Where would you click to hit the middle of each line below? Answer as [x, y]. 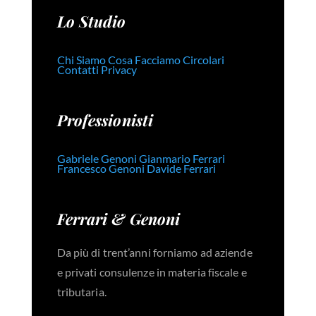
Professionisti [105, 120]
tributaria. [81, 292]
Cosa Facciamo [144, 60]
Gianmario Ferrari [182, 159]
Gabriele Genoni [97, 159]
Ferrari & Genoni [119, 219]
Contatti [78, 70]
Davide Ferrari [181, 169]
